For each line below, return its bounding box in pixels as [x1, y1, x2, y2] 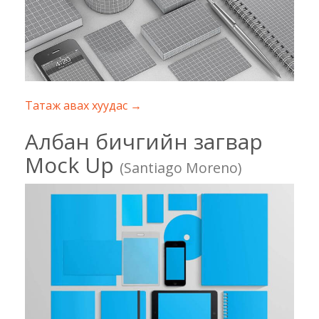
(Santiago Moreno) [120, 158, 241, 178]
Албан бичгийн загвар [25, 127, 263, 157]
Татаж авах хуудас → [25, 98, 142, 114]
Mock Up [25, 150, 120, 180]
